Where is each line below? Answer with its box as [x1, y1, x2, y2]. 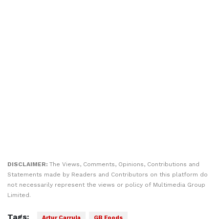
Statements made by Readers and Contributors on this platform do [7, 171, 208, 178]
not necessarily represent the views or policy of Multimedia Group [7, 181, 205, 189]
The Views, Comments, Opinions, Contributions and [49, 161, 199, 168]
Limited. [7, 192, 31, 199]
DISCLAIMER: [7, 161, 49, 168]
